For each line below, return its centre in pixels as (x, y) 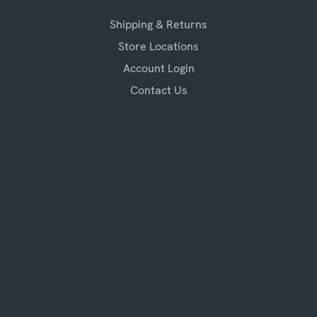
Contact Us (158, 90)
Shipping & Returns (158, 24)
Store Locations (158, 46)
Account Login (158, 68)
